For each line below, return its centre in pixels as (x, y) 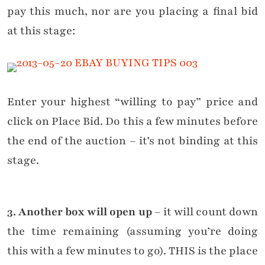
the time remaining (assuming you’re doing (132, 232)
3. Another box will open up (80, 212)
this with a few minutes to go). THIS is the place (132, 251)
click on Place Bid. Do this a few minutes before (132, 122)
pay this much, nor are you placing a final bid (132, 12)
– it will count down (205, 212)
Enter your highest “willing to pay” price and (132, 102)
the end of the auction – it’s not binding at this (132, 141)
